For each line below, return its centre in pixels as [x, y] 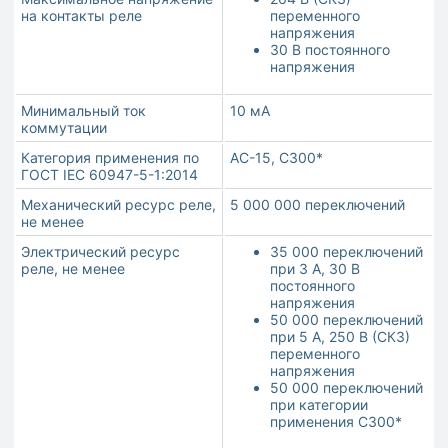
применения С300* [336, 422]
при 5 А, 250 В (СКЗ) [340, 337]
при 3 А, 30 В [315, 269]
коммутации [64, 128]
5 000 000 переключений [317, 205]
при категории [319, 405]
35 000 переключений [346, 252]
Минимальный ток [83, 111]
